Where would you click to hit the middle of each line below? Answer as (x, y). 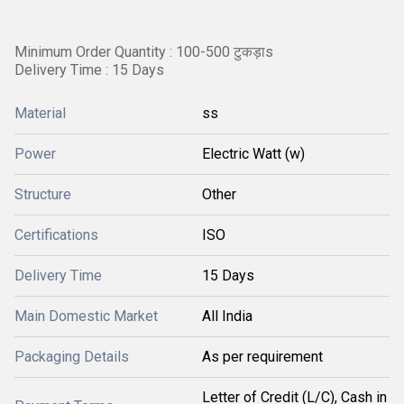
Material (40, 113)
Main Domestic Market (86, 316)
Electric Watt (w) (253, 154)
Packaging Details (72, 357)
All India (227, 316)
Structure (43, 194)
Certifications (56, 235)
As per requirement (262, 357)
